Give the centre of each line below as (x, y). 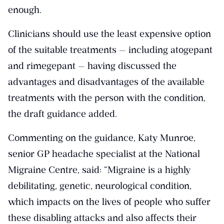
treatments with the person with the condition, (107, 97)
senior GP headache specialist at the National (104, 153)
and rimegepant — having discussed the (92, 65)
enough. (25, 9)
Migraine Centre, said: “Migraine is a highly (99, 169)
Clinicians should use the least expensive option (109, 33)
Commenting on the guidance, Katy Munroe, (102, 137)
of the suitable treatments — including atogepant (110, 49)
